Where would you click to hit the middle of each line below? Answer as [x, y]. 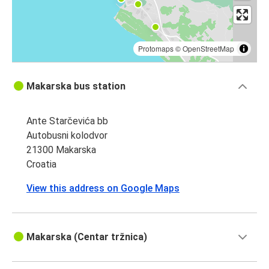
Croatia [41, 165]
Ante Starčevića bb [67, 121]
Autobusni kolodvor [67, 136]
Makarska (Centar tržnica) [87, 237]
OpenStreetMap [208, 49]
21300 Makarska [61, 150]
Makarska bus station [76, 86]
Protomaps [156, 49]
